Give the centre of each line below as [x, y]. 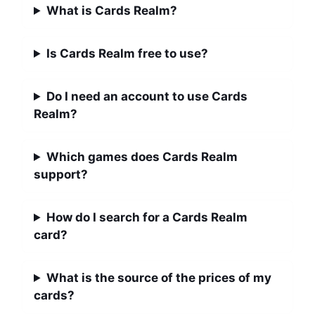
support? [61, 174]
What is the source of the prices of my [159, 278]
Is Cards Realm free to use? [128, 53]
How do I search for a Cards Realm [147, 217]
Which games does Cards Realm [142, 157]
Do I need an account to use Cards [147, 96]
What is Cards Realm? [112, 11]
